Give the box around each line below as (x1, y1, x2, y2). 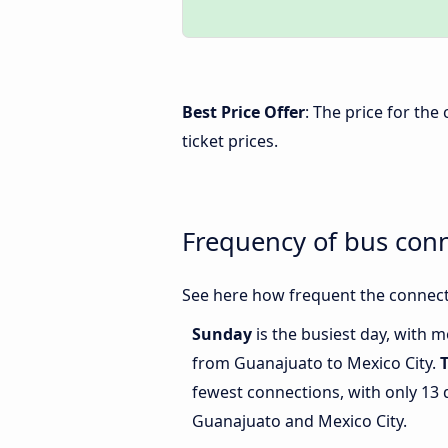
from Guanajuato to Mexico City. (192, 352, 440, 375)
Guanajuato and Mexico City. (192, 410, 407, 433)
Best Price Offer (182, 101, 305, 123)
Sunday (192, 323, 256, 346)
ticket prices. (182, 130, 278, 152)
